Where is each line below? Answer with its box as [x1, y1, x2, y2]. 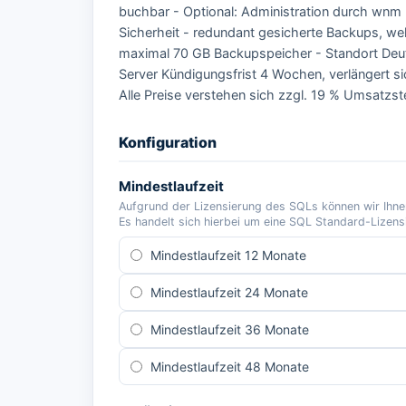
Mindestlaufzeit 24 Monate [150, 285, 308, 300]
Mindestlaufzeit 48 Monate [150, 359, 309, 374]
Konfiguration [119, 133, 217, 151]
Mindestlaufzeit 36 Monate [150, 322, 309, 337]
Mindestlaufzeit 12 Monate [150, 247, 306, 263]
